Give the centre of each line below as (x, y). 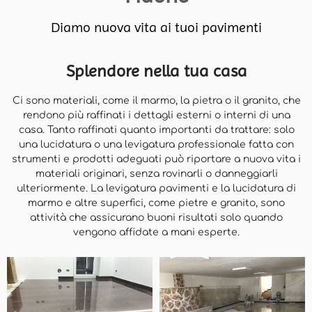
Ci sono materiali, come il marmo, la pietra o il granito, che (156, 101)
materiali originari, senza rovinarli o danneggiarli (156, 174)
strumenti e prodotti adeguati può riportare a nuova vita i (156, 159)
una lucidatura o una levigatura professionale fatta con (156, 145)
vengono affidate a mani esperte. (156, 233)
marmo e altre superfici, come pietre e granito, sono (156, 203)
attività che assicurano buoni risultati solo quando (156, 218)
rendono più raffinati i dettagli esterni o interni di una (156, 116)
